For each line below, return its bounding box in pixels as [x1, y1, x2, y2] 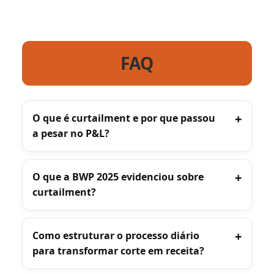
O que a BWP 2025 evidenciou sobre [32, 169, 204, 183]
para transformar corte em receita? [32, 243, 204, 257]
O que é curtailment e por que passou [32, 111, 215, 125]
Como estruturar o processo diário [32, 228, 199, 242]
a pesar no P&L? [32, 126, 109, 140]
